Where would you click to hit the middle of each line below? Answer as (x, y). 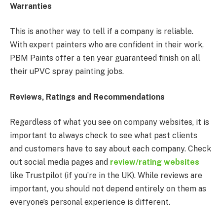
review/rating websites (155, 162)
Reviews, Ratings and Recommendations (87, 97)
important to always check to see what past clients (104, 136)
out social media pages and (60, 162)
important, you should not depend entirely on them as (108, 189)
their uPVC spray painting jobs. (67, 72)
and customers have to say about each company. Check (110, 149)
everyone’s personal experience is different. (91, 202)
